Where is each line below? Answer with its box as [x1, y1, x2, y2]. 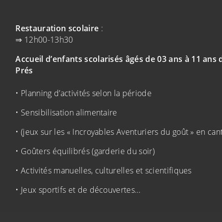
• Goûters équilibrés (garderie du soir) [15, 146, 155, 157]
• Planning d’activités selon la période [15, 88, 152, 99]
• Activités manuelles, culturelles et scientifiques [15, 165, 192, 176]
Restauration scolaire [15, 23, 101, 34]
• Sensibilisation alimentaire [15, 107, 117, 118]
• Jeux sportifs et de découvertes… [15, 184, 141, 196]
